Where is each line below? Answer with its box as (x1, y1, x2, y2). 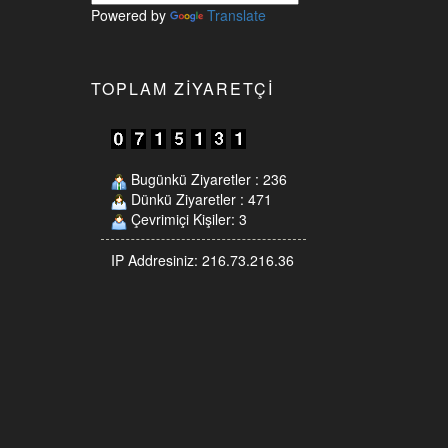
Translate (207, 5, 266, 25)
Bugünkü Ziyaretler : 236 (127, 169, 287, 190)
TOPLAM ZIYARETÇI (91, 77, 274, 100)
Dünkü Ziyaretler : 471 (127, 189, 272, 210)
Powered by (91, 5, 170, 25)
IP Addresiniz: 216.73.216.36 (111, 250, 294, 271)
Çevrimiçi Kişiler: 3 (127, 209, 247, 230)
